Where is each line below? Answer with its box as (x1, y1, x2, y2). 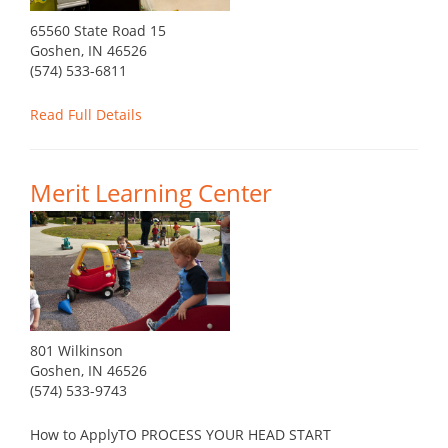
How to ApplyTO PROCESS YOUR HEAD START (30, 425, 331, 445)
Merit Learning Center (30, 176, 272, 210)
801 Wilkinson (30, 341, 123, 361)
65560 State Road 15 (30, 21, 166, 41)
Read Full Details (30, 105, 142, 125)
